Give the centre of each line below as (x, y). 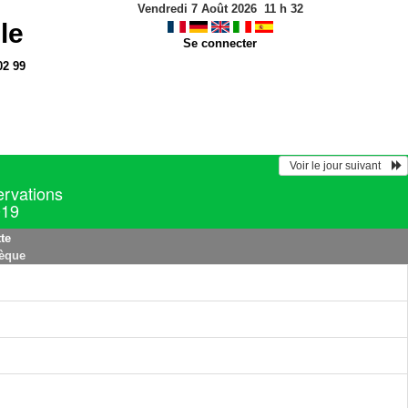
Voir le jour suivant (338, 166)
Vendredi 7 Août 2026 (197, 9)
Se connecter (220, 43)
